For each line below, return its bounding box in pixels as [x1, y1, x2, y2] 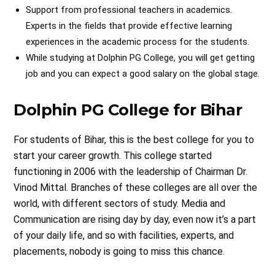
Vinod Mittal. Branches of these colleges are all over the [14, 181, 258, 193]
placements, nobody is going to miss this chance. [14, 245, 225, 257]
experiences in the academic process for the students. [26, 36, 250, 47]
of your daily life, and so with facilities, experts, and [14, 229, 234, 241]
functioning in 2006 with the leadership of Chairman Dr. [14, 165, 248, 177]
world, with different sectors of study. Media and [14, 197, 226, 209]
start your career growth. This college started [14, 149, 212, 161]
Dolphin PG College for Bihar [14, 99, 242, 119]
